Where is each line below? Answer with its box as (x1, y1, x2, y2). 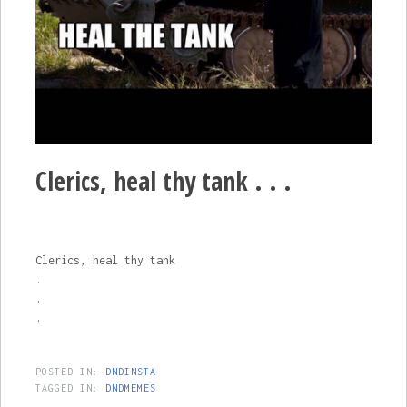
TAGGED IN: (35, 382, 105, 393)
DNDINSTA (104, 365, 156, 377)
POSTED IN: (35, 365, 105, 377)
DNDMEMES (104, 382, 156, 393)
